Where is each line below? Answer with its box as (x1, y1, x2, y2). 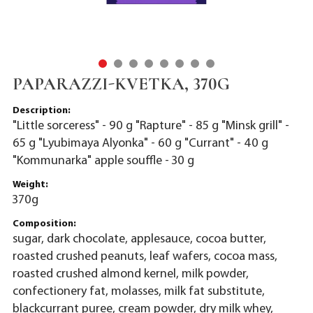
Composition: (12, 219, 76, 230)
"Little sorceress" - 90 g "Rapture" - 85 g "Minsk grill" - (12, 119, 289, 133)
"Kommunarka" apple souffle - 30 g (12, 154, 194, 168)
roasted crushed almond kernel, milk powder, (12, 268, 249, 282)
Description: (12, 105, 71, 117)
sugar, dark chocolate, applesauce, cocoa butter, (12, 233, 266, 247)
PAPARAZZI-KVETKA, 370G (12, 73, 230, 94)
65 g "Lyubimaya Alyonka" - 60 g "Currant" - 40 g (12, 137, 268, 151)
